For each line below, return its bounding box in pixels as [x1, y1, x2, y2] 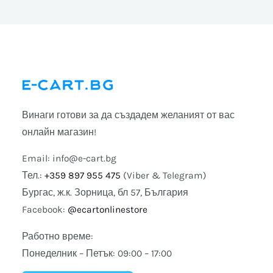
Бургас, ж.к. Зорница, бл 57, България [21, 187, 188, 199]
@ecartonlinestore [67, 204, 147, 216]
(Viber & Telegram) [120, 170, 207, 182]
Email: [21, 153, 52, 165]
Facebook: [21, 204, 68, 216]
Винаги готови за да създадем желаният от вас [21, 109, 235, 121]
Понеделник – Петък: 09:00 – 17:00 [21, 247, 172, 259]
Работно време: [21, 230, 93, 242]
